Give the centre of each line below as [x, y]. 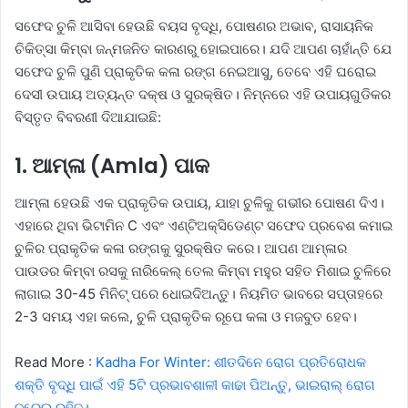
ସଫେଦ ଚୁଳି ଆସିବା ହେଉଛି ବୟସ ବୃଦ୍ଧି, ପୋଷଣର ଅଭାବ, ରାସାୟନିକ [194, 26]
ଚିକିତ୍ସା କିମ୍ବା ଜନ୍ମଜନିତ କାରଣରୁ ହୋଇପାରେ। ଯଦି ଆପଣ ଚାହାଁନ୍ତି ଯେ [203, 49]
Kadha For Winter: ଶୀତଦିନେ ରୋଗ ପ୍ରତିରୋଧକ [231, 362]
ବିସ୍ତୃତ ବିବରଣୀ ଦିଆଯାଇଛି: [88, 117]
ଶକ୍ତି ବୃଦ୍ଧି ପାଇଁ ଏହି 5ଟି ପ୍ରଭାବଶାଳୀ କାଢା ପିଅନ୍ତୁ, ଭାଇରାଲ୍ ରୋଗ [195, 384]
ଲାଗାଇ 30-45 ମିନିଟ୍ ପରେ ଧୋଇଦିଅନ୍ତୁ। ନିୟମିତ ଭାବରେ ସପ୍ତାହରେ [199, 293]
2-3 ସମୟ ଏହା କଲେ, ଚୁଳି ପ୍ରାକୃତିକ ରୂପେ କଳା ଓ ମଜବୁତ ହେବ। [186, 316]
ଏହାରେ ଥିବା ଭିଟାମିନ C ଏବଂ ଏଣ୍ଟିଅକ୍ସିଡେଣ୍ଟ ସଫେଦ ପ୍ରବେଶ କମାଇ [204, 225]
